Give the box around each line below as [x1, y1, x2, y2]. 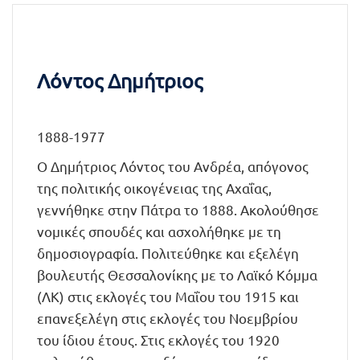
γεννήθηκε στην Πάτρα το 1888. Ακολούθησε [37, 201, 319, 218]
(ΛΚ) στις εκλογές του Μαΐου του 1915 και [37, 288, 299, 305]
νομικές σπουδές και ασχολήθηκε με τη [37, 223, 281, 239]
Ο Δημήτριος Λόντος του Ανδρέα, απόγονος [37, 157, 309, 174]
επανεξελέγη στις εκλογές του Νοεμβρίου [37, 309, 298, 326]
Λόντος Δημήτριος [37, 68, 202, 93]
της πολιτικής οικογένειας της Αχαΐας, [37, 179, 272, 196]
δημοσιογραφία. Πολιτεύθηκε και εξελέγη [37, 244, 299, 261]
